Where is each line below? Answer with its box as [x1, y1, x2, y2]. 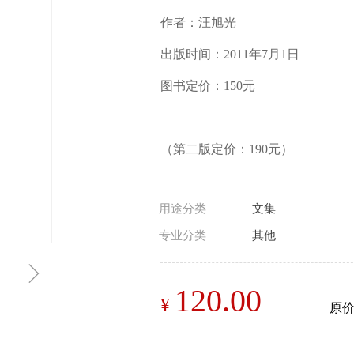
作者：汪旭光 [160, 16, 236, 29]
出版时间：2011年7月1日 [160, 47, 299, 61]
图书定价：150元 [160, 79, 255, 92]
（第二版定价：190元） [160, 142, 293, 156]
